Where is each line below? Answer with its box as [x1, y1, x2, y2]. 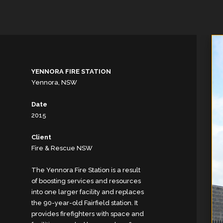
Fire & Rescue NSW [31, 144, 93, 152]
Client [31, 133, 52, 141]
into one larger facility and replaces [31, 188, 144, 196]
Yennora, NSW [31, 79, 78, 86]
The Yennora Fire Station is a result [31, 166, 141, 174]
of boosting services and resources [31, 177, 141, 185]
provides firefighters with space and [31, 210, 144, 218]
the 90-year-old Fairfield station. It [31, 199, 138, 207]
